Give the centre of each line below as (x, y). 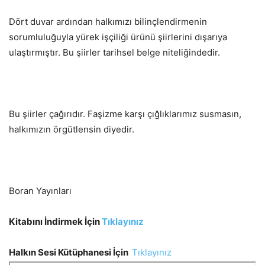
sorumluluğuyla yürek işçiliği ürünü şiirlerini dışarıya (118, 37)
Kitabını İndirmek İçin (55, 221)
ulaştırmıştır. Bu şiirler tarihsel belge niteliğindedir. (114, 52)
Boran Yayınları (40, 190)
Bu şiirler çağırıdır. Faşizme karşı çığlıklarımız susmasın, (125, 114)
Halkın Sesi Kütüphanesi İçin (70, 252)
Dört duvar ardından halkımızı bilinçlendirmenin (108, 21)
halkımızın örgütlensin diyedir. (72, 129)
